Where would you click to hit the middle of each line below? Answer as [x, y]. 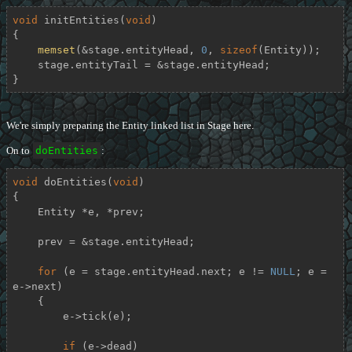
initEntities [81, 20]
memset [56, 49]
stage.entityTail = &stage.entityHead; [25, 64]
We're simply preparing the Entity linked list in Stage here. [130, 126]
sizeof [238, 49]
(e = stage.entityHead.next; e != [163, 271]
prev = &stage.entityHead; [25, 241]
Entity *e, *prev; [25, 211]
